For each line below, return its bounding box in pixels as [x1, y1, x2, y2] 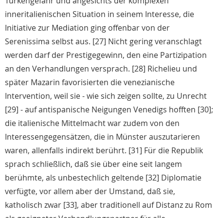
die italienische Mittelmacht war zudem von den [5, 118, 180, 129]
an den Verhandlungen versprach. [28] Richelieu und [5, 63, 197, 74]
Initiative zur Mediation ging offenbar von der [5, 22, 170, 34]
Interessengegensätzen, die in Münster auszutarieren [5, 131, 200, 143]
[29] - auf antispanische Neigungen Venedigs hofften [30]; [5, 104, 213, 115]
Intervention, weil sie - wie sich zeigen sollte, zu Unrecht [5, 91, 207, 102]
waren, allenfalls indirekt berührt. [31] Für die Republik [5, 145, 203, 156]
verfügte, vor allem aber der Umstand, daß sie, [5, 186, 175, 197]
